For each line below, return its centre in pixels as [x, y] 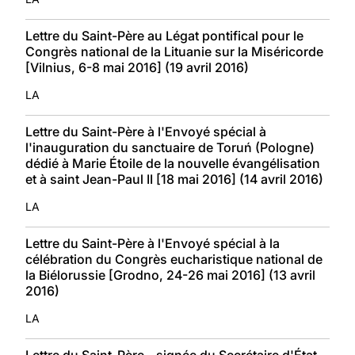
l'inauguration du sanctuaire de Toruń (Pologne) [170, 147]
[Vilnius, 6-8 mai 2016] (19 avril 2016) [137, 67]
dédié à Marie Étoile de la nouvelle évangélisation [173, 163]
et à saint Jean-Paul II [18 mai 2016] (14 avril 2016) [174, 179]
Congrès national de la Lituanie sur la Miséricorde [174, 51]
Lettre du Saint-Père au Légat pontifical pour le [164, 35]
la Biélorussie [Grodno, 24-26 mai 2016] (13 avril [170, 275]
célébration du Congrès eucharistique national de [174, 259]
